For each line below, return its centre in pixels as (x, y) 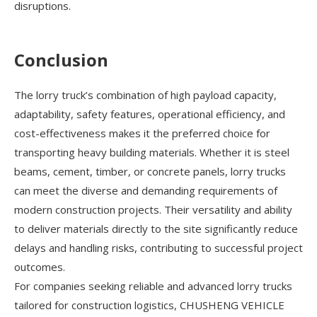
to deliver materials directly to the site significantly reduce (156, 229)
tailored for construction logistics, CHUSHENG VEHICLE (149, 305)
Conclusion (61, 60)
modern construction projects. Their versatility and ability (153, 210)
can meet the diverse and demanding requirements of (146, 191)
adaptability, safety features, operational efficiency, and (150, 114)
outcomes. (40, 267)
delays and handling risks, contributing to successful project (158, 248)
